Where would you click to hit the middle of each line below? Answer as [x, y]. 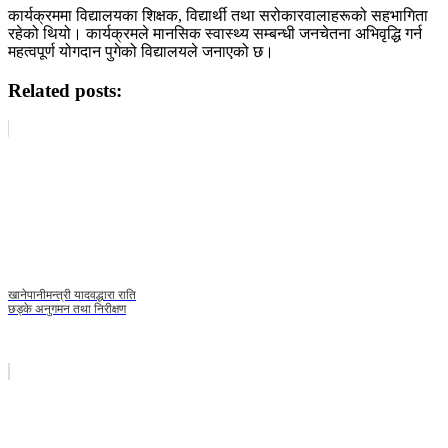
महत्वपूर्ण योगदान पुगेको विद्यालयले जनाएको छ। [141, 51]
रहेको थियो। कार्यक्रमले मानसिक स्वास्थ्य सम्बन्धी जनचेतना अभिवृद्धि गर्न [215, 33]
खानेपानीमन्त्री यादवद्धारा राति [72, 295]
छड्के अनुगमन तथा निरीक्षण [67, 309]
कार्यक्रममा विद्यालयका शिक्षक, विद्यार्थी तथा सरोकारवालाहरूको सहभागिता [218, 15]
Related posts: [65, 90]
